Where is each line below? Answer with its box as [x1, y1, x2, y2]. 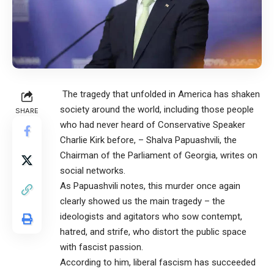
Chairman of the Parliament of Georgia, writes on [60, 149, 257, 161]
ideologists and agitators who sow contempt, [60, 210, 242, 222]
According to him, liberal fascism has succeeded [60, 256, 256, 268]
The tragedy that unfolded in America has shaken [60, 88, 260, 100]
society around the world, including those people [60, 103, 254, 115]
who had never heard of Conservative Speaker [60, 119, 245, 130]
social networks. [60, 165, 125, 176]
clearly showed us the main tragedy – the [60, 195, 225, 207]
